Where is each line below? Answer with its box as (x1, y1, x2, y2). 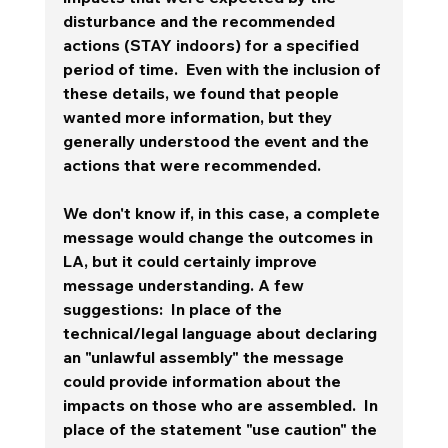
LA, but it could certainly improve (62, 250, 321, 271)
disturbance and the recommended (62, 10, 339, 31)
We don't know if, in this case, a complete (62, 202, 384, 223)
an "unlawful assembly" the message (62, 346, 348, 367)
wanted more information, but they (62, 106, 336, 127)
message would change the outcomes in (62, 226, 377, 247)
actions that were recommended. (62, 154, 329, 175)
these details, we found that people (62, 82, 343, 103)
